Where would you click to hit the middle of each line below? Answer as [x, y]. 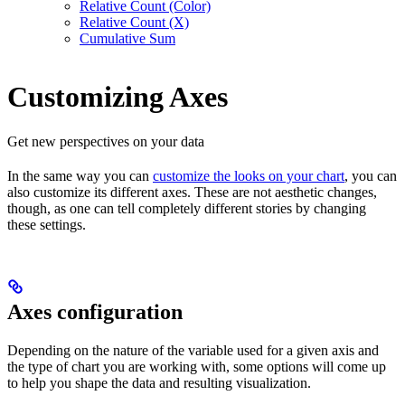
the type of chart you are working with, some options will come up [197, 366]
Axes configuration [95, 311]
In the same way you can [80, 175]
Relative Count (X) [134, 22]
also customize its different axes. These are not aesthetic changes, [192, 192]
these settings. [47, 224]
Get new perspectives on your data [106, 141]
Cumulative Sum [127, 38]
